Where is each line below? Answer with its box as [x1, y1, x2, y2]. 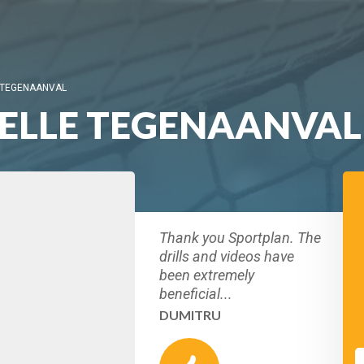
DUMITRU [159, 307, 221, 323]
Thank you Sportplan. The [159, 229, 321, 246]
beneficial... [159, 285, 232, 302]
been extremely [159, 266, 254, 284]
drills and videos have [159, 248, 294, 265]
